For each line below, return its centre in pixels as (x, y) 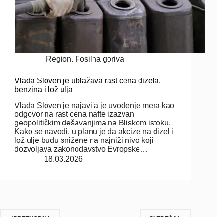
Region (59, 59)
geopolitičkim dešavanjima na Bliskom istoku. (93, 123)
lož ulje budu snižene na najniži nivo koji (84, 140)
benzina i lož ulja (44, 89)
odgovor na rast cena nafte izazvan (74, 114)
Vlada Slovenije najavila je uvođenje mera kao (94, 105)
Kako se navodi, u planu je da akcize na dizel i (94, 131)
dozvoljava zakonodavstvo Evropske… (81, 149)
